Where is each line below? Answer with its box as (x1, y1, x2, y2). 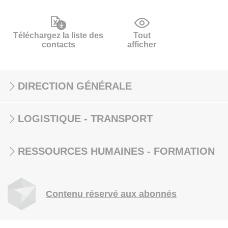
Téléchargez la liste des (13, 31, 103, 40)
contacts (41, 40, 75, 49)
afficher (127, 40, 157, 49)
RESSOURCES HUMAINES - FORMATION (18, 146, 215, 157)
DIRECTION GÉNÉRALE (18, 80, 132, 92)
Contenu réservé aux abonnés (46, 189, 177, 199)
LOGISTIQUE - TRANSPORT (18, 113, 153, 124)
